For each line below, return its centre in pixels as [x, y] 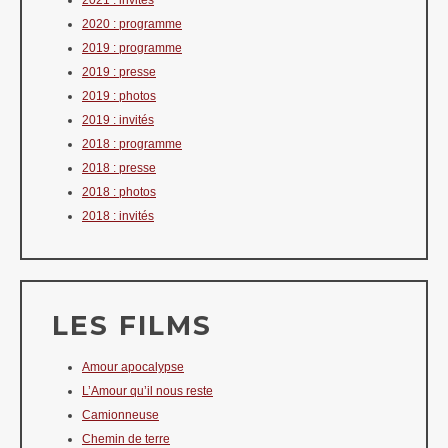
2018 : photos [119, 192]
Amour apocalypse [133, 367]
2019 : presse [119, 72]
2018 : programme [132, 144]
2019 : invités [118, 120]
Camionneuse [120, 415]
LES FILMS [132, 326]
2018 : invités [118, 216]
